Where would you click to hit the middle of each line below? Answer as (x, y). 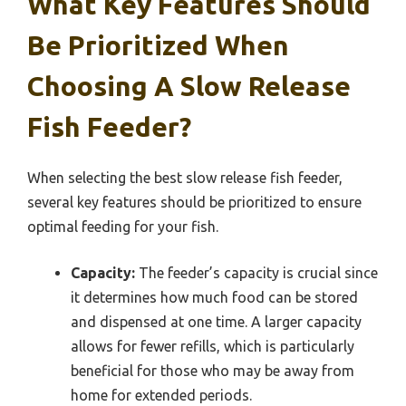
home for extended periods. (161, 395)
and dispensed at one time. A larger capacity (216, 321)
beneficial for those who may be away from (213, 370)
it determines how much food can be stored (214, 297)
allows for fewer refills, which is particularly (213, 346)
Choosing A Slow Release (189, 86)
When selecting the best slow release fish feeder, (185, 177)
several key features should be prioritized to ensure (194, 202)
